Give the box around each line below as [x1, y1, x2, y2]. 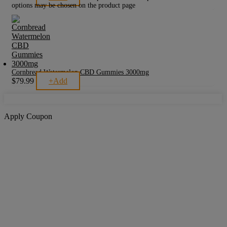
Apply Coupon [4, 111, 52, 121]
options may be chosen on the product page [12, 1, 135, 9]
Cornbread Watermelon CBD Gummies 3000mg [12, 68, 149, 76]
